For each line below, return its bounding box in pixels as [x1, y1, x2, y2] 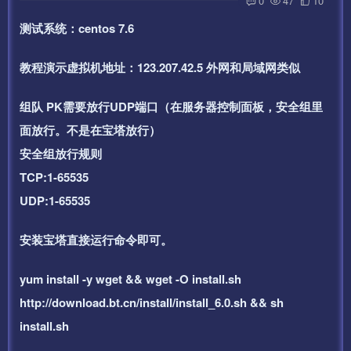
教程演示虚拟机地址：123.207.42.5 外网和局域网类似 [20, 58, 300, 76]
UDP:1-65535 [20, 191, 90, 209]
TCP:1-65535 [20, 168, 89, 186]
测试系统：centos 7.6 [20, 19, 134, 37]
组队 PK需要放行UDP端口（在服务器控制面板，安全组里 [20, 97, 323, 115]
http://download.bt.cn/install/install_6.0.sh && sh [20, 293, 284, 311]
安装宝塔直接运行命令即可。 [20, 230, 172, 248]
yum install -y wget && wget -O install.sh [20, 270, 241, 288]
